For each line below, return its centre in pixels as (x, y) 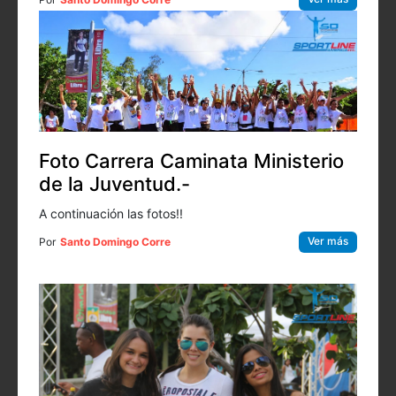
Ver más (328, 240)
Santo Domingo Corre (115, 241)
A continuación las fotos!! (111, 213)
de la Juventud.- (114, 183)
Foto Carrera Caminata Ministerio (191, 160)
